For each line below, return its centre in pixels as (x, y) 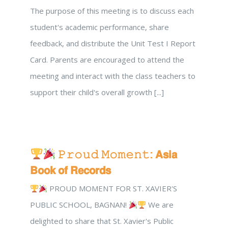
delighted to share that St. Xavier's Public (102, 221)
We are (160, 205)
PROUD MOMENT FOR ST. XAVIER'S (112, 188)
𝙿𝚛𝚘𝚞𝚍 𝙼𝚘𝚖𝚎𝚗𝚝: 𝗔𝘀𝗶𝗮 (117, 154)
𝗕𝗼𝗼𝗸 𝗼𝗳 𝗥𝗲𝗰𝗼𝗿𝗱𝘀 (70, 170)
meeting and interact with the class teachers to (113, 76)
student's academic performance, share (99, 27)
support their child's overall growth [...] (97, 92)
